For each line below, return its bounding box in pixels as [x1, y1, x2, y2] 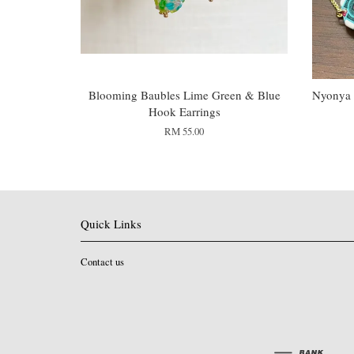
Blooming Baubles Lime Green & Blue [88, 86, 281, 103]
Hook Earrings [148, 103, 220, 119]
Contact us [81, 254, 124, 269]
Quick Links [81, 215, 141, 232]
